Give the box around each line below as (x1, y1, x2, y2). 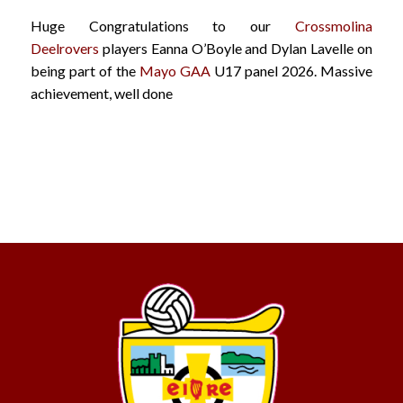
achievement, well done (30, 84, 173, 102)
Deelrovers (30, 39, 99, 57)
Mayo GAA (139, 61, 211, 79)
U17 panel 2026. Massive (210, 61, 373, 79)
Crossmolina (295, 16, 373, 34)
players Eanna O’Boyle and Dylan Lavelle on (98, 39, 373, 57)
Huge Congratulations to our (30, 16, 296, 34)
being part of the (30, 61, 139, 79)
